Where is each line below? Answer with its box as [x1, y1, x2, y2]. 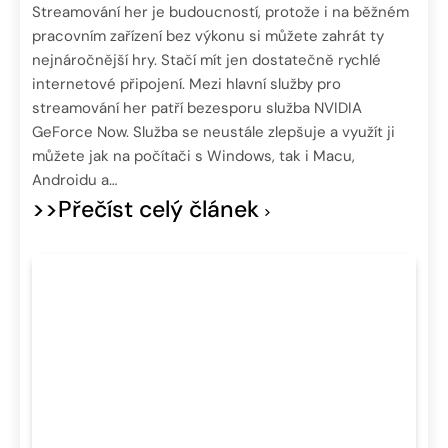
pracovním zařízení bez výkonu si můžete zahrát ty [32, 26, 384, 47]
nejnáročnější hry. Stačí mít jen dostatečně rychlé [32, 50, 381, 71]
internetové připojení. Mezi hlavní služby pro [32, 74, 341, 95]
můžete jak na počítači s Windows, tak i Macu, [32, 146, 355, 167]
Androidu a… [32, 170, 117, 191]
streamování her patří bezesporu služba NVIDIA [32, 98, 362, 119]
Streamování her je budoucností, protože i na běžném [32, 2, 409, 23]
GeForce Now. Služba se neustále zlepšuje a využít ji [32, 122, 395, 143]
